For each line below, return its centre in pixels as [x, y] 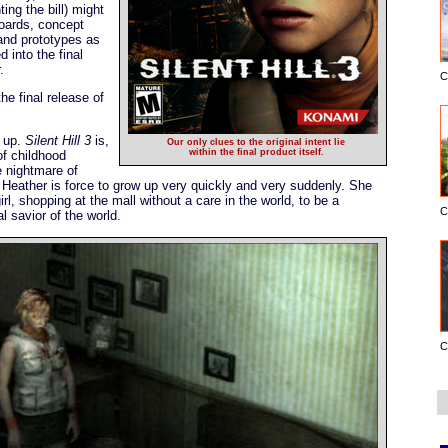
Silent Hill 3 [58, 141]
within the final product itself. [256, 152]
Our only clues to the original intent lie [256, 142]
